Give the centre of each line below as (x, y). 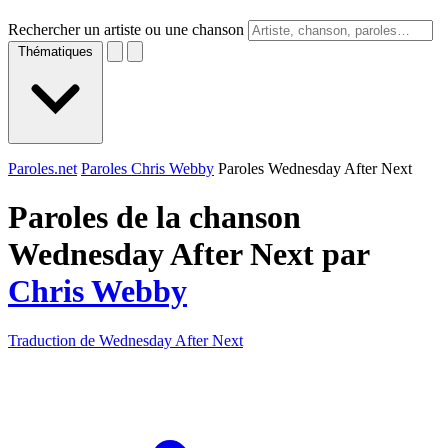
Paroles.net (42, 168)
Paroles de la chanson (154, 217)
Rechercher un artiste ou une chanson (126, 29)
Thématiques (55, 51)
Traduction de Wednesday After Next (125, 340)
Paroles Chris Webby (147, 168)
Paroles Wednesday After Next (315, 168)
